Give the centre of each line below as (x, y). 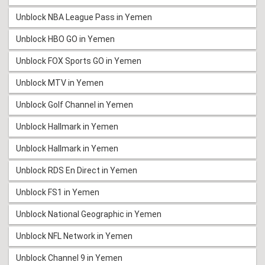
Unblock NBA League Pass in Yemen (84, 17)
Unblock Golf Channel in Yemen (75, 105)
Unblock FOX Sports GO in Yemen (79, 61)
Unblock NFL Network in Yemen (74, 236)
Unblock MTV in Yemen (60, 83)
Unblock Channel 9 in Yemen (69, 258)
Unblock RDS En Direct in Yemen (77, 171)
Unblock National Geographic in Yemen (89, 214)
